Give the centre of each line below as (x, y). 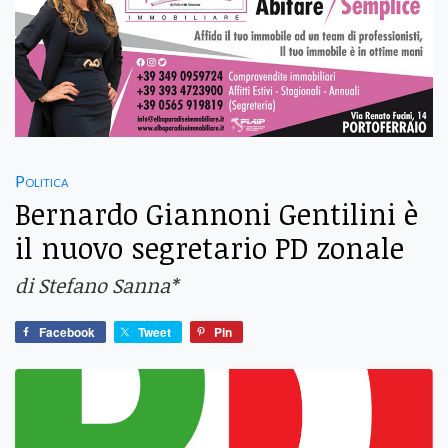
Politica (41, 181)
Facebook (67, 332)
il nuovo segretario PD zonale (209, 248)
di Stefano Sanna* (96, 285)
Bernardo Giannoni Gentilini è (216, 214)
